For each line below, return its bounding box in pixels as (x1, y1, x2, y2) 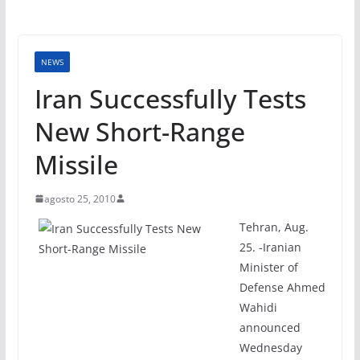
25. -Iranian (239, 239, 301, 255)
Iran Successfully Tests (34, 80, 306, 116)
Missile (34, 146, 118, 182)
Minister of (239, 259, 298, 275)
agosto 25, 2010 (43, 191, 116, 206)
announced (239, 319, 301, 335)
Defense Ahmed (239, 279, 325, 295)
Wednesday (239, 339, 302, 355)
